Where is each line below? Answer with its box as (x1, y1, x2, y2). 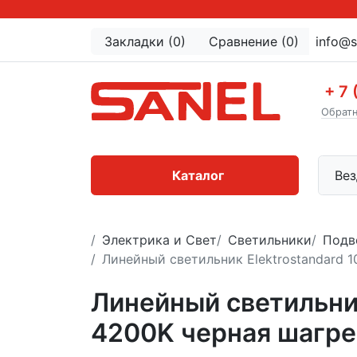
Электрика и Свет (102, 232, 217, 248)
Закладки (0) (104, 33, 186, 49)
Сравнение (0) (209, 33, 299, 49)
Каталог (172, 167, 224, 183)
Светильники (228, 232, 312, 248)
